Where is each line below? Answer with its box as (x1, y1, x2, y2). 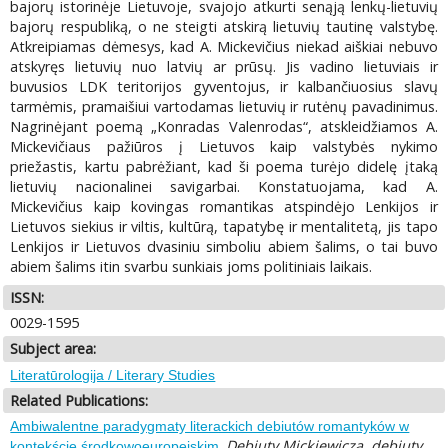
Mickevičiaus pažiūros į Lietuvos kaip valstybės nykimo (10, 137, 438, 157)
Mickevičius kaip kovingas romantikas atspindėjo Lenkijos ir (10, 197, 438, 217)
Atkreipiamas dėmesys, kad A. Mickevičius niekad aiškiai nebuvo (10, 37, 438, 57)
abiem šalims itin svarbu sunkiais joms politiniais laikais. (10, 257, 373, 277)
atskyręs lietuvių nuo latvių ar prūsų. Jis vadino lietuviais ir (10, 57, 438, 77)
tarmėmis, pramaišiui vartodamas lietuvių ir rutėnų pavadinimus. (10, 97, 438, 117)
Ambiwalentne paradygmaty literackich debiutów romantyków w (10, 418, 410, 435)
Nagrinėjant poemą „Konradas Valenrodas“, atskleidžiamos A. (10, 117, 438, 137)
